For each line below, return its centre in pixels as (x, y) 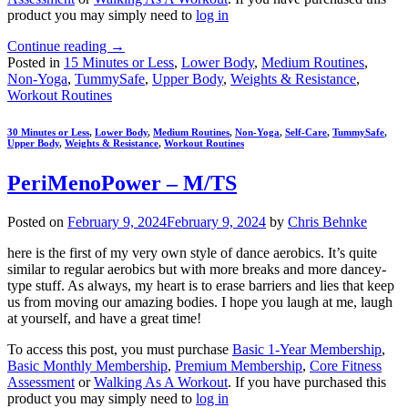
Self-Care (306, 132)
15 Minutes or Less (119, 62)
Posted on (37, 221)
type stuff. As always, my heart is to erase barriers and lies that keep (201, 285)
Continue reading (59, 46)
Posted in (36, 62)
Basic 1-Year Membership (307, 349)
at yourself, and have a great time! (104, 318)
